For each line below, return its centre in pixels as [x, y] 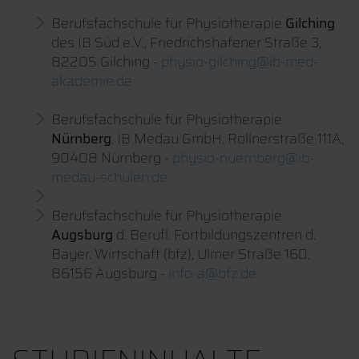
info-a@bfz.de [212, 274]
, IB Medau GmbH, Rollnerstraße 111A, [228, 139]
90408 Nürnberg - [112, 158]
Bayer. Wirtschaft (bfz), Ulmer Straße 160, [181, 254]
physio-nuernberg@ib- [243, 158]
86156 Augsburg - [110, 274]
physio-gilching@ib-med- [240, 62]
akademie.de [92, 81]
